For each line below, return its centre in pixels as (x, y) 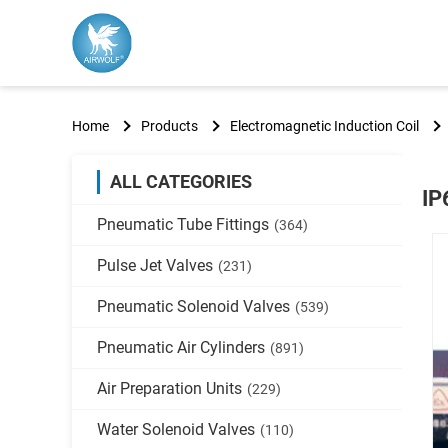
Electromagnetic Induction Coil (324, 125)
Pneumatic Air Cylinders (181, 347)
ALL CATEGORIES (181, 181)
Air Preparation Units (169, 388)
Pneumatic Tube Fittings (183, 224)
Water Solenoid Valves (176, 429)
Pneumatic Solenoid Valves (193, 306)
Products (169, 125)
